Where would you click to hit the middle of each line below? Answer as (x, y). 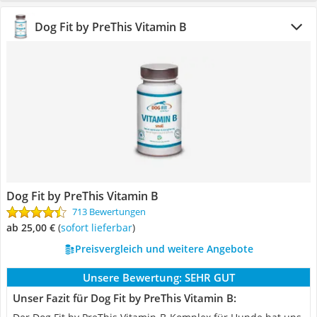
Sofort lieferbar (99, 227)
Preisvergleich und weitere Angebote (164, 249)
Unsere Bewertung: (132, 277)
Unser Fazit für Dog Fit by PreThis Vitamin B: (125, 298)
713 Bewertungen (109, 212)
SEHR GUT (209, 277)
